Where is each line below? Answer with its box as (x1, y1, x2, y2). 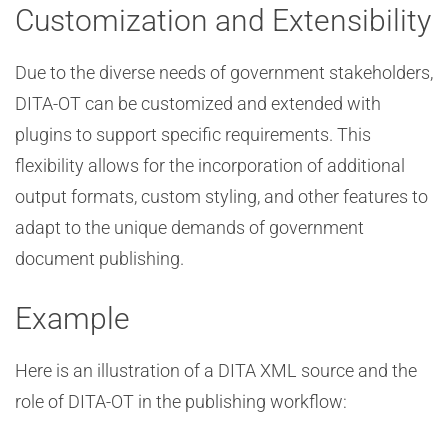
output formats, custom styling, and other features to (15, 186, 428, 207)
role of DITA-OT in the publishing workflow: (15, 391, 347, 412)
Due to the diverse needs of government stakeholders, (15, 62, 433, 83)
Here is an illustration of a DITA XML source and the (15, 360, 417, 381)
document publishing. (15, 248, 184, 269)
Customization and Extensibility (15, 3, 431, 38)
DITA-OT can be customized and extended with (15, 93, 381, 114)
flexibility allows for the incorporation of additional (15, 155, 405, 176)
